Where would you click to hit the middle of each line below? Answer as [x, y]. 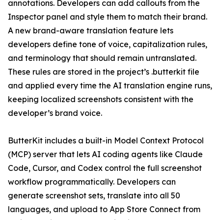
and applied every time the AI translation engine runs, [110, 86]
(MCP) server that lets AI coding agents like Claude [105, 154]
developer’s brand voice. [55, 113]
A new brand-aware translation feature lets [91, 31]
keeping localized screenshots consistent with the [101, 99]
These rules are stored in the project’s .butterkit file [104, 72]
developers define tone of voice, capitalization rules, [108, 44]
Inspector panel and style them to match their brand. [108, 17]
